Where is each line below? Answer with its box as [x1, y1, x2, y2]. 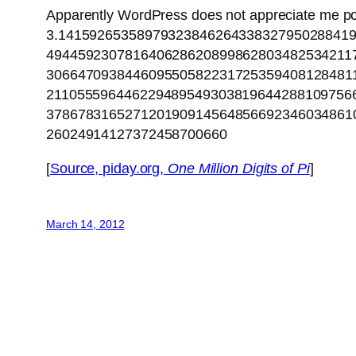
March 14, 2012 [46, 218, 125, 231]
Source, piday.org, [49, 161, 168, 177]
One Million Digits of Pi [168, 161, 310, 177]
